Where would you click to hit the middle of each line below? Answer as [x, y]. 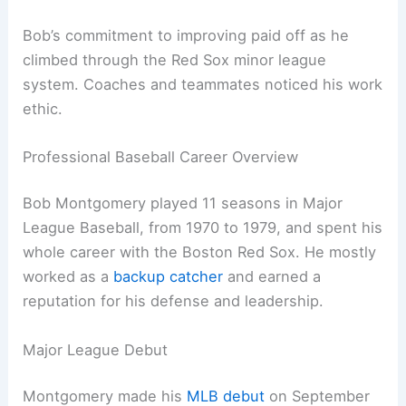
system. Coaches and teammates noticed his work [203, 84]
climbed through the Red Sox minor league [175, 59]
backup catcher [169, 277]
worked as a [68, 277]
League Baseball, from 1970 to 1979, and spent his [203, 228]
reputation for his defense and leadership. [174, 301]
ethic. [43, 108]
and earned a [272, 277]
